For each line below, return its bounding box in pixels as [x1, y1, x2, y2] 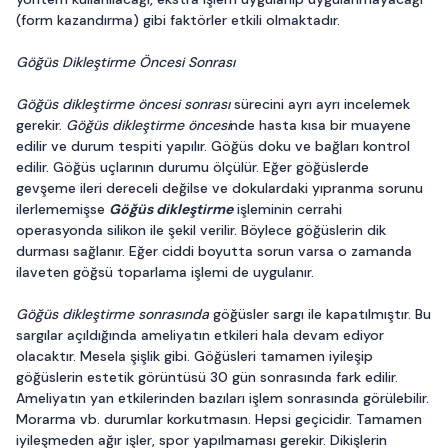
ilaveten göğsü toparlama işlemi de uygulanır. [16, 263, 314, 281]
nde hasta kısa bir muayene [230, 116, 411, 134]
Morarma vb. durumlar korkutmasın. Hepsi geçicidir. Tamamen [16, 410, 422, 428]
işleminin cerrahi [233, 200, 342, 218]
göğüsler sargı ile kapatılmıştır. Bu [213, 305, 431, 323]
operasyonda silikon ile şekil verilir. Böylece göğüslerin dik [16, 221, 386, 239]
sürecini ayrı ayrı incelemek [234, 95, 410, 113]
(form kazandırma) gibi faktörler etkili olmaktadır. [16, 11, 340, 29]
